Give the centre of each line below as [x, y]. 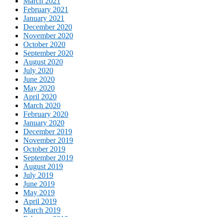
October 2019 [44, 149]
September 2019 [48, 157]
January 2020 [44, 123]
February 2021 [46, 9]
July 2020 [38, 70]
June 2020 [39, 79]
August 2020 [43, 62]
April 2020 [40, 96]
